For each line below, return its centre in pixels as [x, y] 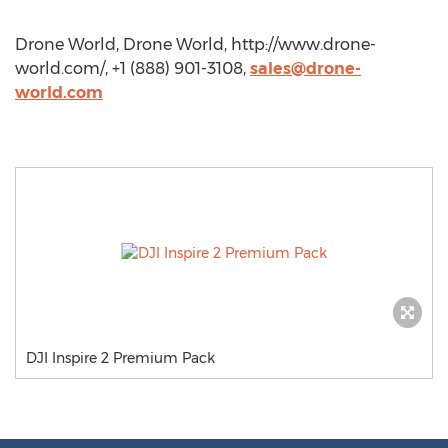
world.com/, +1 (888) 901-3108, [132, 68]
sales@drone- [305, 68]
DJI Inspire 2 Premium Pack [120, 358]
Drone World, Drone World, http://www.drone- [195, 44]
